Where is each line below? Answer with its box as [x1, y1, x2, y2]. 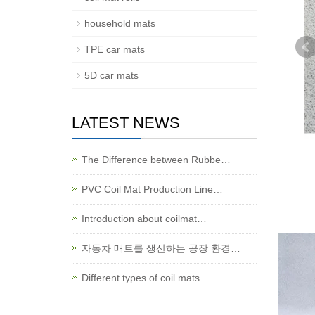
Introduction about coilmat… [82, 213, 207, 224]
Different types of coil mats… [82, 272, 210, 283]
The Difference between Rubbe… [82, 154, 231, 165]
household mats [84, 18, 155, 29]
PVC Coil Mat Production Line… [82, 184, 223, 195]
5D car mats [84, 70, 139, 81]
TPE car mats [84, 44, 145, 55]
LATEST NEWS [72, 114, 180, 131]
